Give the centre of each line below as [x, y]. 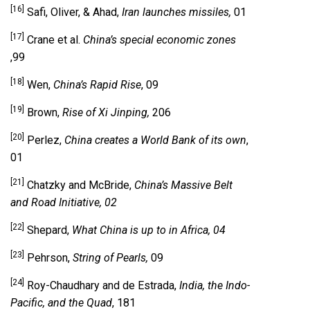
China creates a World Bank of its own [155, 140]
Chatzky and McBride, [79, 185]
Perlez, [44, 140]
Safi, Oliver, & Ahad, [73, 12]
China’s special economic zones [159, 40]
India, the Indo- [215, 286]
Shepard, [48, 230]
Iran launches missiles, [178, 12]
